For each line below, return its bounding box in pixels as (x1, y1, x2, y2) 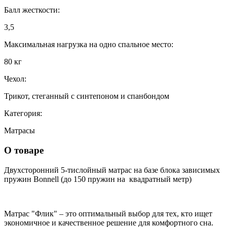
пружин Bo (4, 174, 43, 183)
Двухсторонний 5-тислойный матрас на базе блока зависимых (4, 165, 220, 174)
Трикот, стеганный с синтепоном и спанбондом (4, 92, 169, 101)
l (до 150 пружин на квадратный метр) (57, 174, 192, 183)
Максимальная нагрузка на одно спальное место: (4, 40, 173, 49)
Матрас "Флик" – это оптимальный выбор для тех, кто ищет (4, 209, 212, 218)
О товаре (4, 144, 44, 156)
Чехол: (4, 74, 26, 84)
